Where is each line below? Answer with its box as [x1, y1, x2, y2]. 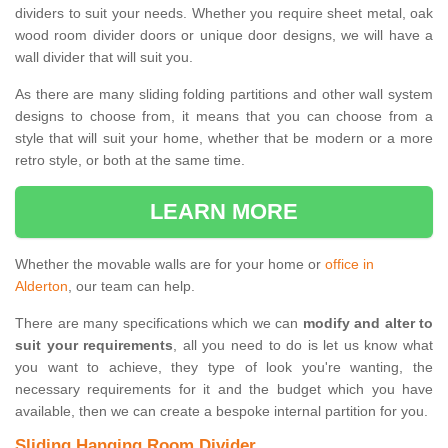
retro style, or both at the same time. [15, 152, 245, 169]
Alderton [15, 278, 68, 295]
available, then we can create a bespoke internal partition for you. [15, 403, 428, 420]
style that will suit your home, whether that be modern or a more [15, 130, 433, 147]
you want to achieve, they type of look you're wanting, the [15, 359, 433, 376]
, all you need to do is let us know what [173, 337, 434, 354]
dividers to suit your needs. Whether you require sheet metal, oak [15, 5, 433, 22]
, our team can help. [68, 278, 195, 295]
